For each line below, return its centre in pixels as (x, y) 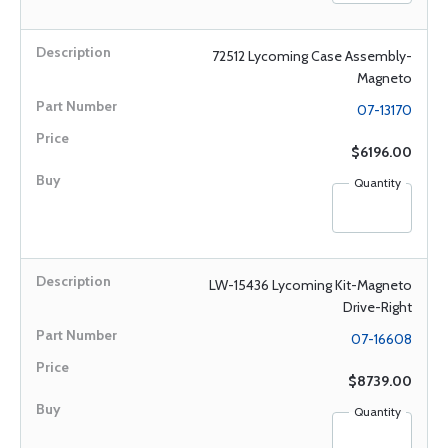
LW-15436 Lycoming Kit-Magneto (310, 285)
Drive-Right (377, 307)
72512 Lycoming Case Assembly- (312, 56)
